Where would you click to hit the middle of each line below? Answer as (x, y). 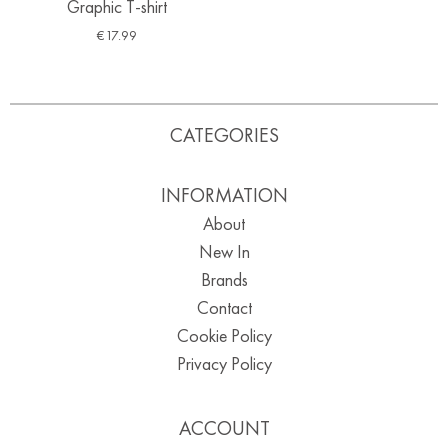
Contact (224, 307)
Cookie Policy (224, 335)
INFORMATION (224, 194)
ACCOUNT (224, 427)
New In (224, 251)
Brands (224, 279)
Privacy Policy (224, 363)
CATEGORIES (224, 134)
